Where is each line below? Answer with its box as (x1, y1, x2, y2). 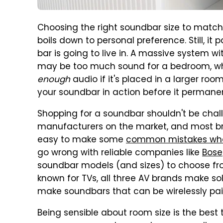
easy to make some (37, 133, 126, 147)
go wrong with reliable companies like (37, 146, 202, 160)
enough (37, 73, 70, 87)
